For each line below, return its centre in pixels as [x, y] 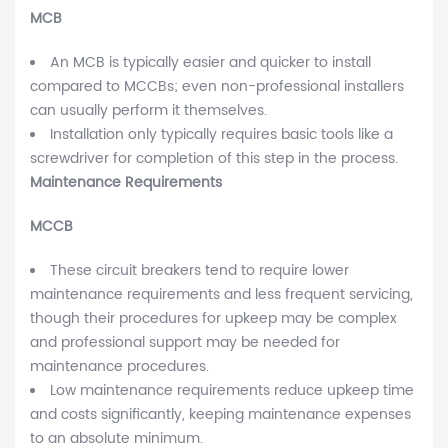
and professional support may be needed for [185, 343]
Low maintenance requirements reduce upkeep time [232, 391]
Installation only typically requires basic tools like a [221, 135]
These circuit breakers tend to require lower [199, 271]
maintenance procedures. [119, 367]
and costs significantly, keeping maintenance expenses [220, 415]
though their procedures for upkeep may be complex [213, 319]
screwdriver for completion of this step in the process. [214, 159]
